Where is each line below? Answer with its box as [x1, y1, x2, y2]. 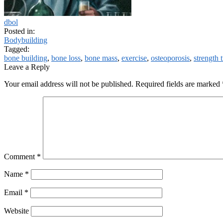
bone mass [85, 54, 117, 63]
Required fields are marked [135, 80, 222, 89]
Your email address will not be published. [4, 80, 133, 89]
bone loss [51, 54, 81, 63]
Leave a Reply [4, 63, 50, 72]
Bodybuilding [4, 36, 47, 45]
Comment [4, 152, 37, 161]
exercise [121, 54, 147, 63]
